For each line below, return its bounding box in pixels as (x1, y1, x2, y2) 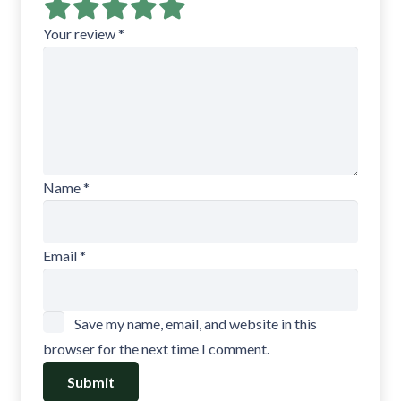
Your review (43, 25, 118, 43)
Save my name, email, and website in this (74, 315, 317, 333)
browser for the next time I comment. (43, 340, 269, 358)
